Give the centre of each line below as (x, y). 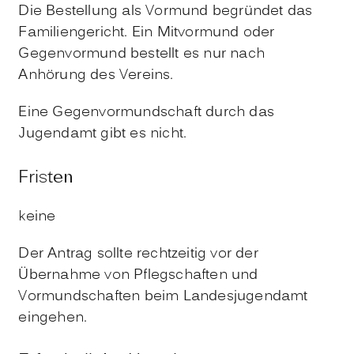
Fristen (46, 178)
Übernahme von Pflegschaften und (138, 275)
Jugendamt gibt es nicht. (103, 134)
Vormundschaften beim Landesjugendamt (163, 296)
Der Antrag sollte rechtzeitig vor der (138, 254)
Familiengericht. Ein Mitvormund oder (147, 32)
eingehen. (53, 318)
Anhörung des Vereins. (96, 75)
